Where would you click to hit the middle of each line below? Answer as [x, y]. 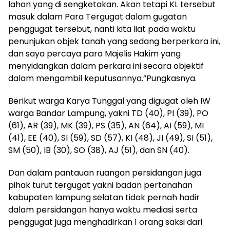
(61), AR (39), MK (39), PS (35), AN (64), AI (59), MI [106, 126]
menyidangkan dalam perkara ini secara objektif [106, 66]
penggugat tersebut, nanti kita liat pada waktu [102, 29]
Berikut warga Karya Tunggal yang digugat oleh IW [109, 101]
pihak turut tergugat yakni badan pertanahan [100, 185]
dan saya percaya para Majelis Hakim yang [94, 54]
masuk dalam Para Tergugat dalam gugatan [98, 17]
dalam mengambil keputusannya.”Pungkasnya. [102, 79]
